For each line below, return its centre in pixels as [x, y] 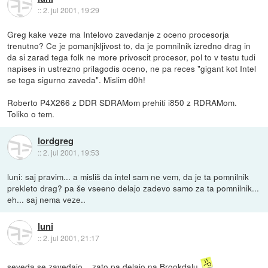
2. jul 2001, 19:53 [71, 153]
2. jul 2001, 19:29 [71, 10]
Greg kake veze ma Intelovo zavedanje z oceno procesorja [118, 34]
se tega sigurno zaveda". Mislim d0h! [77, 79]
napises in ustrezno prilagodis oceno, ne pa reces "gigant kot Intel [132, 68]
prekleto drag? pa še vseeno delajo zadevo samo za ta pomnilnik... [133, 188]
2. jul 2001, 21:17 [71, 238]
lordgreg [55, 141]
